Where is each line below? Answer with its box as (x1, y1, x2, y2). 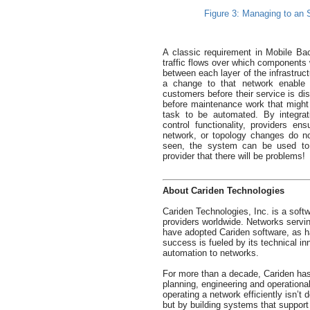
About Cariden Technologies (163, 185, 284, 196)
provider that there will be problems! (163, 151, 305, 161)
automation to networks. (163, 247, 259, 258)
